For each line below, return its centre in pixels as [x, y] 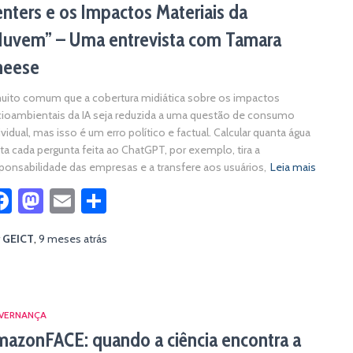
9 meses [60, 239]
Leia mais [293, 167]
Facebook [63, 201]
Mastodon [98, 201]
